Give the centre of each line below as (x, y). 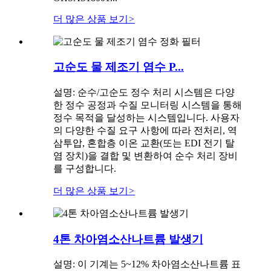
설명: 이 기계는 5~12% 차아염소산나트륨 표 (147, 264)
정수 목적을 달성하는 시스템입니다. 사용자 (146, 117)
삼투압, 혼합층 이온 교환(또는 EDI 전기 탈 (144, 143)
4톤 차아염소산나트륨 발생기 (128, 239)
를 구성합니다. (85, 168)
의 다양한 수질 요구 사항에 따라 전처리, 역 (145, 130)
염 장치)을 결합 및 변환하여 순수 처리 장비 (145, 155)
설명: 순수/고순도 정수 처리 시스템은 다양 (144, 92)
